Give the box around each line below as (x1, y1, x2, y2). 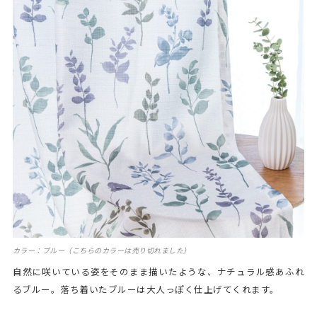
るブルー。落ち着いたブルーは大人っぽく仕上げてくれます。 (12, 284, 279, 295)
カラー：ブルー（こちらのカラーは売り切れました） (12, 246, 191, 255)
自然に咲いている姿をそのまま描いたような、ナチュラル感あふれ (12, 266, 305, 277)
